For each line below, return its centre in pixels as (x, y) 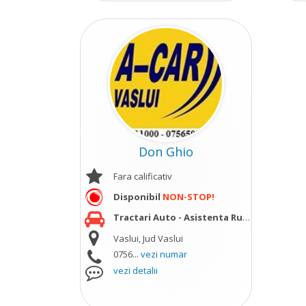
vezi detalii (135, 270)
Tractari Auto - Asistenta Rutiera (178, 217)
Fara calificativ (142, 176)
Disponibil (138, 197)
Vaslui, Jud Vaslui (148, 238)
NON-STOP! (188, 197)
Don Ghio (166, 152)
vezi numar (164, 254)
